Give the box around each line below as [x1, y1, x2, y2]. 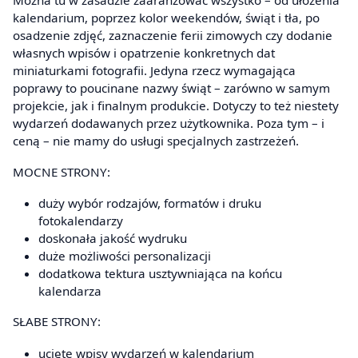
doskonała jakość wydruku [38, 230, 187, 247]
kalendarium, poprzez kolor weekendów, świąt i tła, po [13, 9, 320, 26]
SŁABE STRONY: [13, 313, 101, 330]
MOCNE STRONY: [13, 164, 110, 181]
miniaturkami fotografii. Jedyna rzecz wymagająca [13, 62, 296, 78]
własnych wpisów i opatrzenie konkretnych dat [13, 44, 275, 61]
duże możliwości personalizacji [38, 248, 211, 265]
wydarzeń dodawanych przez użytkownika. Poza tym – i [13, 114, 324, 131]
